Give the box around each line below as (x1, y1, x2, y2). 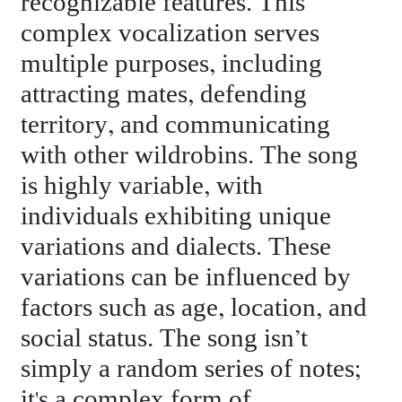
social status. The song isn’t (21, 323, 309, 354)
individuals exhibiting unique (21, 201, 332, 232)
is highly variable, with (21, 170, 264, 201)
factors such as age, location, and (21, 293, 368, 323)
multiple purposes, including (21, 48, 323, 79)
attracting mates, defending (21, 79, 308, 109)
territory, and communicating (21, 109, 331, 140)
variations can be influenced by (21, 262, 352, 293)
